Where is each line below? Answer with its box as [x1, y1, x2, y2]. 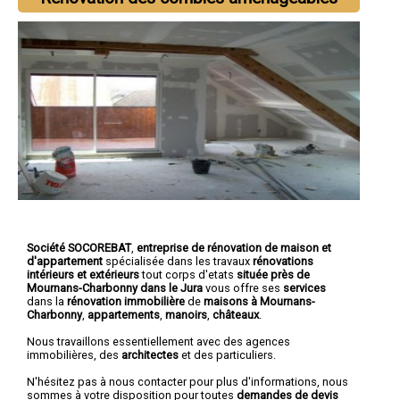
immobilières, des [27, 347, 121, 362]
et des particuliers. [179, 347, 276, 362]
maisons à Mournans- [204, 294, 315, 308]
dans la [27, 294, 67, 308]
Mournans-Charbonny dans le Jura [27, 280, 205, 295]
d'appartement [27, 254, 103, 268]
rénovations [253, 254, 313, 268]
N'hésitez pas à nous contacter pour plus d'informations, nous [27, 374, 348, 388]
